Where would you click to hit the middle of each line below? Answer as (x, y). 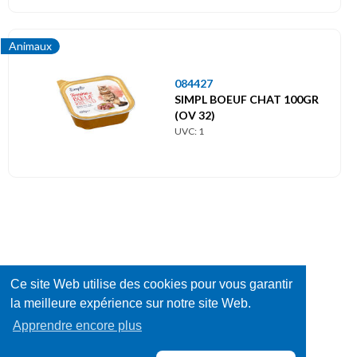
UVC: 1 (189, 131)
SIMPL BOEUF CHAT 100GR (247, 99)
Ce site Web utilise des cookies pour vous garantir (151, 284)
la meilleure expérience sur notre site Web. (130, 304)
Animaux (30, 46)
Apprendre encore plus (77, 325)
